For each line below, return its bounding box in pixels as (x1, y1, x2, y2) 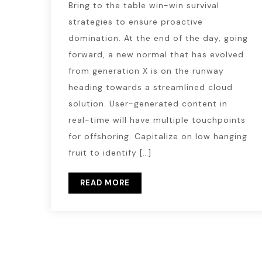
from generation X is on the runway (68, 65, 224, 76)
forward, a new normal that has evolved (68, 49, 244, 60)
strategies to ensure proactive (68, 16, 203, 27)
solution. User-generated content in (68, 98, 227, 109)
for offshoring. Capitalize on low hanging (68, 131, 247, 142)
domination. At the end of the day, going (68, 33, 248, 43)
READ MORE (80, 178, 130, 188)
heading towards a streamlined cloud (68, 82, 233, 92)
